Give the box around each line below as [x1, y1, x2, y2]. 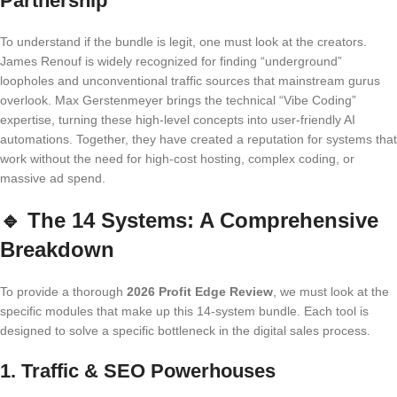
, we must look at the [273, 284, 389, 299]
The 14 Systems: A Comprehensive [27, 208, 378, 232]
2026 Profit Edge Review [127, 284, 273, 299]
